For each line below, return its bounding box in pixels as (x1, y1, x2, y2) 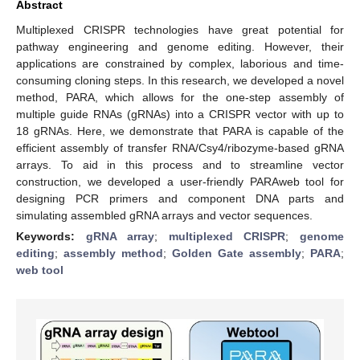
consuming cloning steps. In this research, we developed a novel (16, 73, 344, 87)
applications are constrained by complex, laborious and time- (16, 56, 344, 70)
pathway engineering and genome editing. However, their (16, 39, 344, 53)
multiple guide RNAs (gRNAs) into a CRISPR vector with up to (16, 107, 344, 121)
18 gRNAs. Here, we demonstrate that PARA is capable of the (16, 124, 344, 137)
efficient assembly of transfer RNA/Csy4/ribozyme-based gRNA (16, 141, 344, 154)
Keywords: (16, 229, 86, 243)
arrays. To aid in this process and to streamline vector (16, 157, 344, 171)
